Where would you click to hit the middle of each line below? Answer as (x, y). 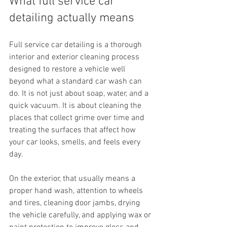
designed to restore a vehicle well (68, 69)
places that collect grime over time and (78, 118)
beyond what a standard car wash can (77, 82)
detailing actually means (72, 18)
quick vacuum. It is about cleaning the (76, 106)
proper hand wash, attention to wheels (77, 191)
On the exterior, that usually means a (73, 179)
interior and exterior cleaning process (75, 57)
